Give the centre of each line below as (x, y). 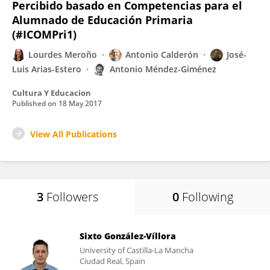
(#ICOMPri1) (44, 34)
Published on (35, 103)
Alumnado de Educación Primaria (102, 20)
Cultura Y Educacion (52, 93)
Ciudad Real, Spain (112, 261)
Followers (72, 197)
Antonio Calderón (162, 55)
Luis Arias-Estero (47, 69)
